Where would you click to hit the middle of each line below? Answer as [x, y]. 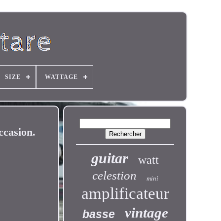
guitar [110, 158]
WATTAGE [61, 77]
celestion [114, 175]
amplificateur [125, 193]
